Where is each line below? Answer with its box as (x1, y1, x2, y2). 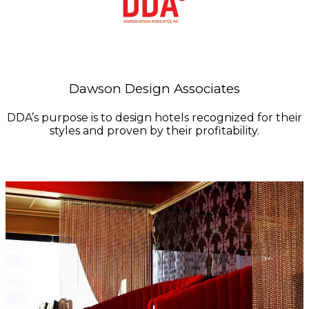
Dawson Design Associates (69, 81, 240, 97)
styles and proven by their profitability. (50, 124, 259, 138)
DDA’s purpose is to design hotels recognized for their (7, 111, 302, 125)
